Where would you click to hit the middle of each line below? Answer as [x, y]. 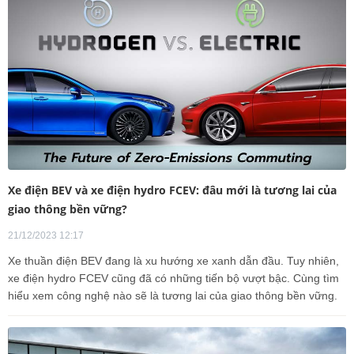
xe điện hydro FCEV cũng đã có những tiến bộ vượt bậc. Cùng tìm [173, 279]
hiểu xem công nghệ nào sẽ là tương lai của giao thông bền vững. [173, 296]
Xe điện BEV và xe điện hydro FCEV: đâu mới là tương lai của [172, 190]
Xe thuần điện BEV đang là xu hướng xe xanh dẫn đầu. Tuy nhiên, [173, 261]
